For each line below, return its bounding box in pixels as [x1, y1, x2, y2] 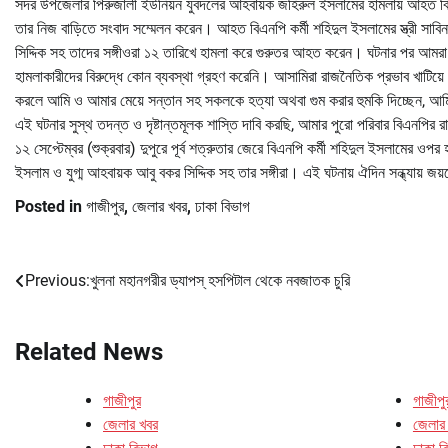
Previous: [25, 270, 90, 290]
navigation [14, 307, 126, 336]
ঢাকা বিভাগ [195, 196, 250, 216]
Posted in [15, 196, 86, 216]
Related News [15, 337, 163, 366]
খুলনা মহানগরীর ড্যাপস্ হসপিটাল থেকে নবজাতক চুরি [90, 270, 350, 290]
